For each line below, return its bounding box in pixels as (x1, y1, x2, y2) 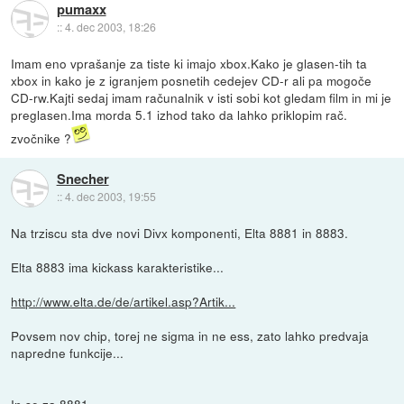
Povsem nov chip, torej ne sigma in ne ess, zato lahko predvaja (11, 326, 370, 344)
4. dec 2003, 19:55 (64, 188, 156, 205)
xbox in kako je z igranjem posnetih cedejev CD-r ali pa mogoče (11, 70, 372, 89)
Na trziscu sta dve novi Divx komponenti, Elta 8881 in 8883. (11, 223, 349, 242)
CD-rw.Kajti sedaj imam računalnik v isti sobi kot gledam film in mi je (11, 87, 392, 106)
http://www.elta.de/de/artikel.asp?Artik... (11, 291, 236, 310)
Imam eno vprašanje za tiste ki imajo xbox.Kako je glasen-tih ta (11, 53, 368, 72)
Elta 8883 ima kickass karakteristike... (11, 257, 225, 276)
